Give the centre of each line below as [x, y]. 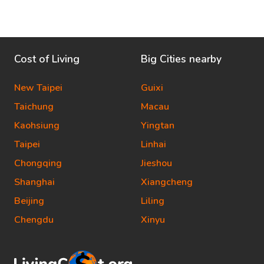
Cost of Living [47, 59]
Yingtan [158, 126]
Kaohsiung [37, 126]
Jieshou [156, 163]
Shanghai [34, 182]
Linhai [154, 144]
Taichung [34, 107]
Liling [153, 201]
